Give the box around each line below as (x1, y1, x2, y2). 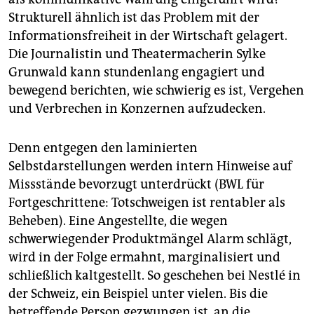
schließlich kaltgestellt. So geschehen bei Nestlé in (8, 268, 301, 284)
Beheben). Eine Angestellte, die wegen (8, 213, 228, 229)
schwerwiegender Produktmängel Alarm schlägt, (8, 231, 292, 247)
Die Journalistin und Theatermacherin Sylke (8, 46, 266, 62)
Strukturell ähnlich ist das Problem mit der (8, 10, 259, 26)
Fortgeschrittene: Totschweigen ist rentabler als (8, 195, 285, 211)
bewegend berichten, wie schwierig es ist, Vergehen (8, 83, 304, 99)
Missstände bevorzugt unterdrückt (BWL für (8, 177, 264, 193)
